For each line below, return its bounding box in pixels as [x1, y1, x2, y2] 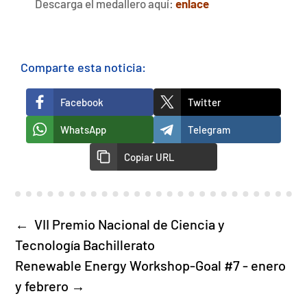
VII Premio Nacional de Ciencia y [32, 215, 225, 232]
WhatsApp [60, 123, 106, 136]
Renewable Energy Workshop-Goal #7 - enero [15, 256, 286, 273]
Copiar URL [124, 150, 175, 163]
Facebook [60, 95, 103, 108]
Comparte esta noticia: [21, 59, 146, 75]
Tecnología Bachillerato [15, 236, 156, 253]
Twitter [188, 95, 221, 108]
